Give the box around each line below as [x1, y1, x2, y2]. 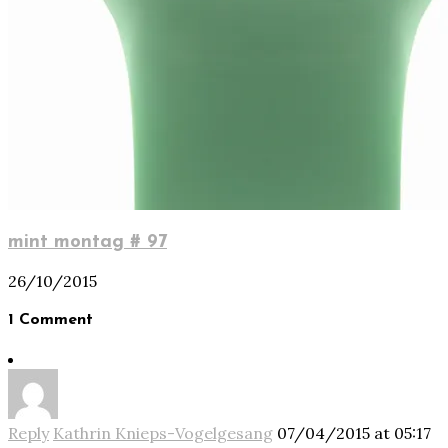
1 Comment [8, 312, 93, 329]
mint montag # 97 [8, 233, 167, 253]
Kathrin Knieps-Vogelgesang [53, 423, 273, 444]
